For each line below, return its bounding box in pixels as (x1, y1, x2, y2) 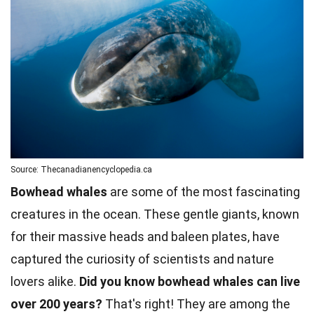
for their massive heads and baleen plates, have (11, 228, 280, 244)
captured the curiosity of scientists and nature (11, 251, 274, 266)
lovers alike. (11, 273, 79, 289)
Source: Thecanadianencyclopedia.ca (11, 164, 152, 175)
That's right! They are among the (102, 296, 290, 311)
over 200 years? (11, 296, 102, 311)
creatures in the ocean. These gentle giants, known (11, 206, 299, 221)
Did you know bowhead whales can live (79, 273, 300, 289)
